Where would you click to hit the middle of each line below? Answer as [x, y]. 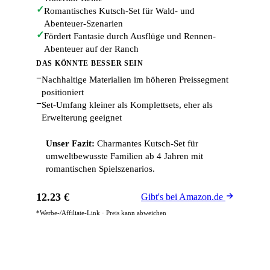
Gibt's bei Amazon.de [183, 197]
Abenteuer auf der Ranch [91, 49]
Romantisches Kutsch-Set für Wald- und [119, 11]
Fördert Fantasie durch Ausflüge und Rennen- [130, 36]
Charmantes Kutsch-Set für [146, 143]
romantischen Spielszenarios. [100, 169]
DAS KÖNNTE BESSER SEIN [90, 63]
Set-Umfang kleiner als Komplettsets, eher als [127, 105]
